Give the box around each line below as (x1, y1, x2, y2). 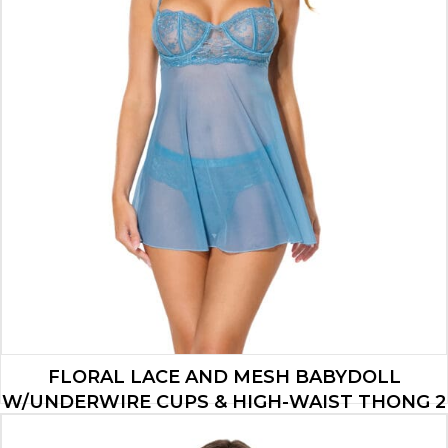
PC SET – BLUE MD (135, 415, 313, 438)
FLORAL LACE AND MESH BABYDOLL (47, 365, 401, 388)
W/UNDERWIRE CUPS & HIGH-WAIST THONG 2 (2, 390, 446, 413)
